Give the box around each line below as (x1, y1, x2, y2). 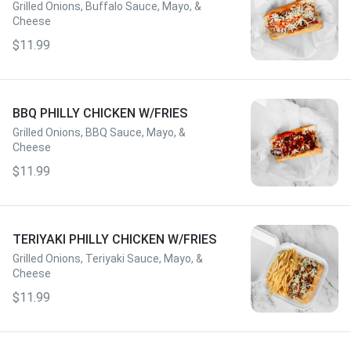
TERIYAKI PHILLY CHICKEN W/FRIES (13, 232, 216, 247)
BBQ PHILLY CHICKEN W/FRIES (13, 106, 187, 121)
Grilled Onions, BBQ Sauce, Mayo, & (13, 126, 186, 139)
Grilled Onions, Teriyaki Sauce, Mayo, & (13, 252, 203, 265)
